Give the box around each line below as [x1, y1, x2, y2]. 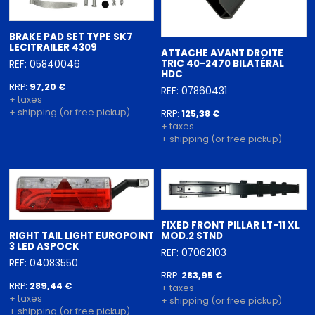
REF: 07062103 [161, 246, 226, 260]
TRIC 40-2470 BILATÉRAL [161, 56, 284, 70]
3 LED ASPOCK [8, 240, 79, 254]
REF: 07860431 [161, 84, 227, 98]
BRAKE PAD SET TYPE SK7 [8, 30, 133, 44]
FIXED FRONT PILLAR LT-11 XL [161, 219, 300, 233]
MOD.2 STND [161, 229, 223, 243]
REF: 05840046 [8, 58, 80, 72]
